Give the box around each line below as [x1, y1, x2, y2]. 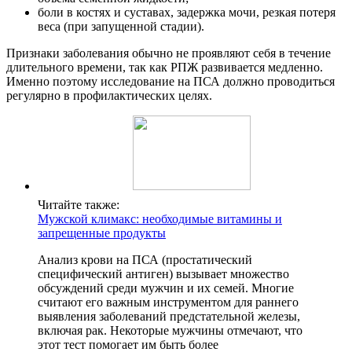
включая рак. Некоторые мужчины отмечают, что [38, 324, 302, 338]
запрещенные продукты [38, 226, 166, 240]
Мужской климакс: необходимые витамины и [38, 212, 282, 226]
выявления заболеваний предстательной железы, [38, 310, 300, 324]
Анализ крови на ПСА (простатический [38, 253, 252, 267]
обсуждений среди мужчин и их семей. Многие [38, 281, 294, 295]
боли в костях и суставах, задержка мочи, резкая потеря [38, 5, 335, 20]
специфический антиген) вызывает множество [38, 267, 289, 281]
